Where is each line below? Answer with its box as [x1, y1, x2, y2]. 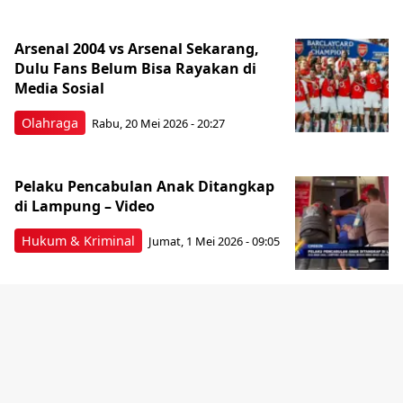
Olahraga [22, 113, 78, 131]
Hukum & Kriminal [22, 231, 135, 249]
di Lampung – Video [14, 195, 155, 216]
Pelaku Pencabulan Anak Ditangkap [14, 175, 274, 196]
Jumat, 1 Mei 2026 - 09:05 [148, 233, 280, 250]
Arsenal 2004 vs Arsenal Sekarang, [14, 38, 259, 58]
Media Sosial [14, 77, 104, 98]
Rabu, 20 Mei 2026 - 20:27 [92, 115, 225, 132]
